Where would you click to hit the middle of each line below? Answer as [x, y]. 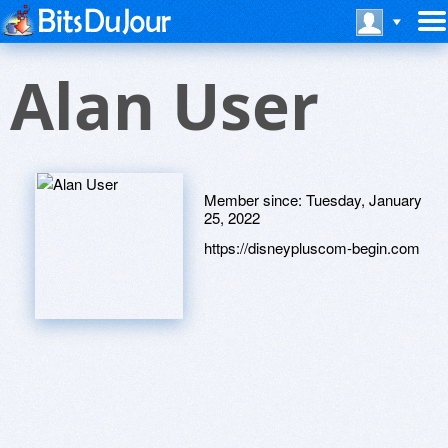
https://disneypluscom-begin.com [312, 247]
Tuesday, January [364, 199]
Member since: [255, 199]
